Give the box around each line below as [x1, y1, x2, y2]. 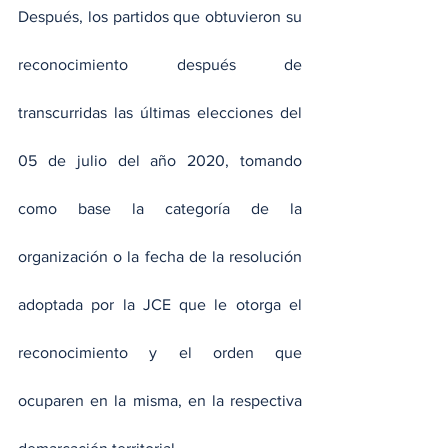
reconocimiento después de [18, 56, 302, 74]
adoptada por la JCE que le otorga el [18, 296, 302, 314]
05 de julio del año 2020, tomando [18, 152, 302, 170]
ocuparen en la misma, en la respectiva [18, 392, 302, 410]
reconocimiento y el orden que [18, 344, 302, 362]
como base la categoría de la [18, 200, 302, 218]
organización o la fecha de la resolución [18, 248, 302, 266]
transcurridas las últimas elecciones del [18, 104, 302, 122]
